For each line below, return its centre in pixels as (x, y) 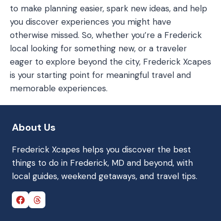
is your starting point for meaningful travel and (100, 75)
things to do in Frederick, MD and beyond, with (102, 163)
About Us (34, 128)
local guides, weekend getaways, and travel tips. (105, 176)
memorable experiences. (59, 88)
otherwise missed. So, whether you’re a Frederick (106, 35)
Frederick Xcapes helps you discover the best (101, 150)
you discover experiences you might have (91, 22)
